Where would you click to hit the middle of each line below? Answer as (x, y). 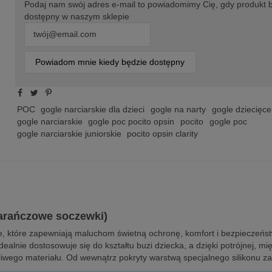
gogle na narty (178, 109)
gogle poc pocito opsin (131, 121)
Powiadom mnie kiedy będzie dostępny (110, 62)
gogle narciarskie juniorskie (69, 133)
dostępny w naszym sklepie (76, 17)
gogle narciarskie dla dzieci (93, 109)
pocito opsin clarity (163, 133)
